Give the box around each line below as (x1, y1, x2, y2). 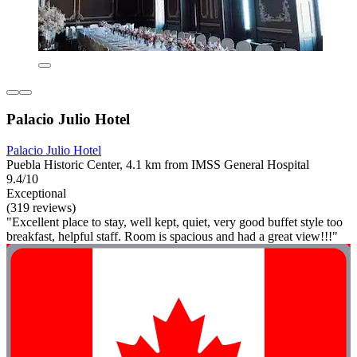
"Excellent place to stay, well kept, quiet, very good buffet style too (6, 214, 343, 229)
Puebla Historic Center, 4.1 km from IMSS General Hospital (6, 157, 309, 171)
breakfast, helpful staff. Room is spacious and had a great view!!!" (6, 229, 338, 243)
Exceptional (6, 186, 66, 200)
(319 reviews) (6, 200, 76, 214)
